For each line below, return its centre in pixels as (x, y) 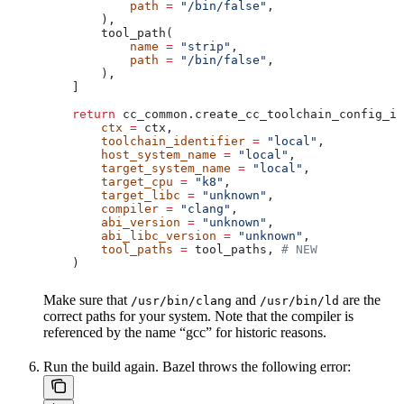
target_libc (112, 196)
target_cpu (108, 182)
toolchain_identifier (144, 142)
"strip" (202, 47)
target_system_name (137, 169)
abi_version (112, 223)
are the (360, 300)
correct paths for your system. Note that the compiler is (198, 317)
